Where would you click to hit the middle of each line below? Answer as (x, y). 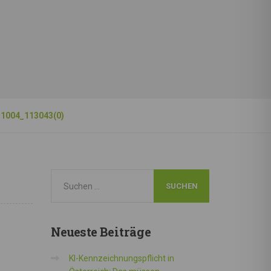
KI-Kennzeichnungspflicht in (121, 258)
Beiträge (124, 232)
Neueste (73, 232)
